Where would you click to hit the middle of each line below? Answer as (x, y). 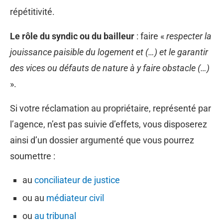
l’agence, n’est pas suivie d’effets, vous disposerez (109, 124)
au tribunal (55, 216)
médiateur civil (76, 198)
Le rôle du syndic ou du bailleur (72, 36)
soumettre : (33, 156)
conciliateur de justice (77, 180)
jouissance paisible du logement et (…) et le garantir (109, 52)
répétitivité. (32, 11)
